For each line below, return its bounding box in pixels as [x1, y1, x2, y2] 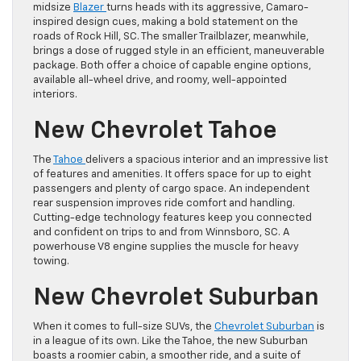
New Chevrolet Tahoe [33, 119, 277, 144]
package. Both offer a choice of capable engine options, [33, 60, 311, 72]
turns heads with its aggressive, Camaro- [106, 2, 309, 14]
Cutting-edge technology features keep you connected [33, 213, 312, 224]
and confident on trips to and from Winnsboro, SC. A [33, 227, 290, 239]
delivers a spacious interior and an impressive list [85, 155, 328, 166]
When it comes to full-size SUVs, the [33, 322, 214, 333]
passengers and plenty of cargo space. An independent [33, 184, 309, 195]
